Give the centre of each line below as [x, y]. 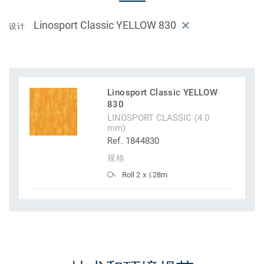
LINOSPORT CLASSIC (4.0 [159, 118]
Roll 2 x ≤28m [145, 175]
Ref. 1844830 [133, 141]
